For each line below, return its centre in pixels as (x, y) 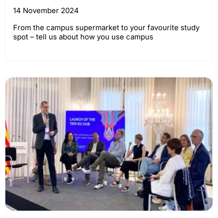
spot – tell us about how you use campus (83, 37)
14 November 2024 (46, 11)
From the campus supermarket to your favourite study (106, 28)
